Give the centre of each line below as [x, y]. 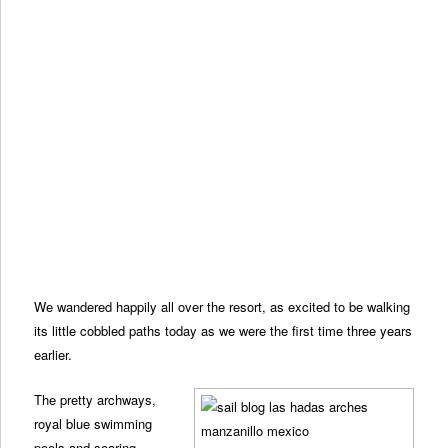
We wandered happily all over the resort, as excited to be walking [222, 307]
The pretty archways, [95, 400]
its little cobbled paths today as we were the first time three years [223, 331]
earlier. [53, 355]
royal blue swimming [93, 424]
